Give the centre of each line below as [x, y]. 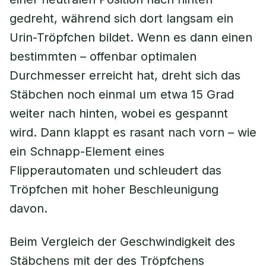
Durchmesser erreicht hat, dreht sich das [125, 75]
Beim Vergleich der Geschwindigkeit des [122, 242]
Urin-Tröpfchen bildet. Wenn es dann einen [131, 37]
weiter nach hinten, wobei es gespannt [119, 113]
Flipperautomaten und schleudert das [115, 170]
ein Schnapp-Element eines [87, 151]
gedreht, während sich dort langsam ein [121, 18]
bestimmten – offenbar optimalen [103, 56]
